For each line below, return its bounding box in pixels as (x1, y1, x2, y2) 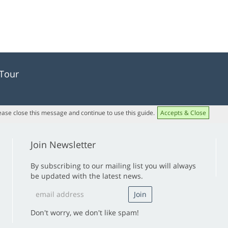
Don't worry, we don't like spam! (30, 208, 139, 217)
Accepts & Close (160, 108, 206, 117)
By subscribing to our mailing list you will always (30, 161, 196, 170)
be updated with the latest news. (30, 171, 143, 181)
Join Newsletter (30, 138, 96, 151)
